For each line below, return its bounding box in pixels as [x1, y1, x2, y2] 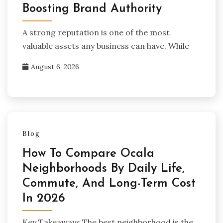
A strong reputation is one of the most [22, 27, 170, 38]
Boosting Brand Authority [22, 3, 162, 15]
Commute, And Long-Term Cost [22, 178, 196, 190]
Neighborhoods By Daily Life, [22, 163, 185, 175]
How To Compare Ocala [22, 148, 154, 160]
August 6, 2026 [31, 62, 79, 72]
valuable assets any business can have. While [22, 41, 189, 51]
